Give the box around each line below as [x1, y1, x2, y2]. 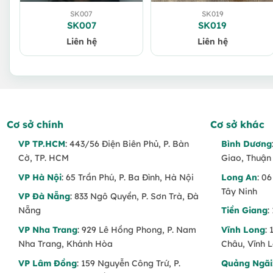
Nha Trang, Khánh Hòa [18, 238, 113, 250]
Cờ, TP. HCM [18, 152, 69, 164]
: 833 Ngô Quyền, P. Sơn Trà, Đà [69, 191, 199, 202]
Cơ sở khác [210, 118, 264, 131]
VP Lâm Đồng [18, 257, 77, 269]
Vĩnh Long [221, 224, 266, 236]
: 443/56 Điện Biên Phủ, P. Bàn [65, 138, 189, 150]
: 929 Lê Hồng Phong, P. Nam [77, 224, 196, 236]
